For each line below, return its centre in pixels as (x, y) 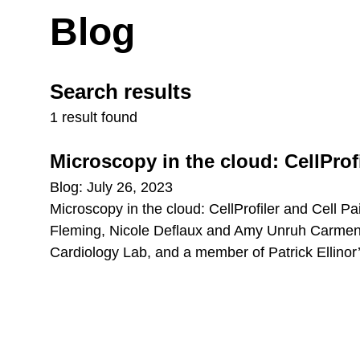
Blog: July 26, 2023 (111, 187)
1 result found (94, 117)
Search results (121, 92)
